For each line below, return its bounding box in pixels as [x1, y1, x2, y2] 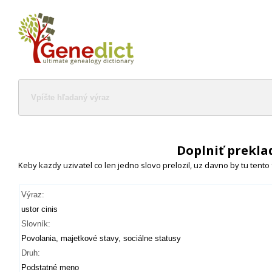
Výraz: [21, 190, 44, 199]
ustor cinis [21, 205, 58, 214]
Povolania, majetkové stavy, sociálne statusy [21, 234, 181, 243]
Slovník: [21, 219, 50, 228]
